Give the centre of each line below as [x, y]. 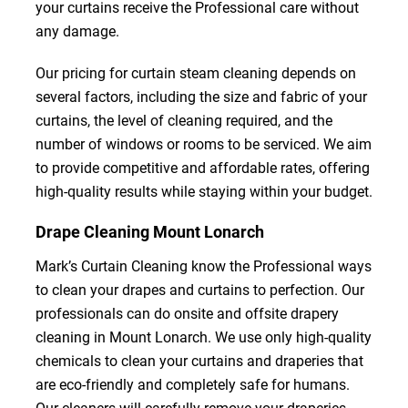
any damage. [77, 32]
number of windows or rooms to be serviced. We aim [203, 145]
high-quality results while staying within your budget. [204, 192]
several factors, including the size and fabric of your [201, 97]
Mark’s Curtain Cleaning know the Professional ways [203, 267]
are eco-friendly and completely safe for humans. [192, 385]
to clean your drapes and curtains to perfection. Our [199, 291]
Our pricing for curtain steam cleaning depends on [195, 74]
